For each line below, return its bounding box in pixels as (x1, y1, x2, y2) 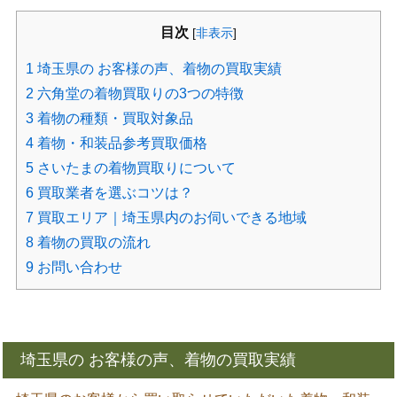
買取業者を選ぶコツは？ (34, 184, 193, 200)
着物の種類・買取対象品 (34, 110, 193, 126)
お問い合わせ (34, 259, 122, 275)
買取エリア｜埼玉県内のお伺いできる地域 (34, 209, 307, 225)
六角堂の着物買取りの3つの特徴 (34, 85, 244, 101)
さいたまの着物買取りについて (34, 160, 236, 175)
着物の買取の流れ (34, 234, 151, 250)
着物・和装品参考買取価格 (34, 135, 207, 151)
